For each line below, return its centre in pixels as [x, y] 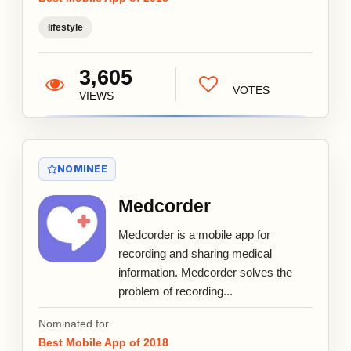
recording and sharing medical [195, 253]
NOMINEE [82, 168]
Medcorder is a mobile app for [194, 234]
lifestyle [65, 27]
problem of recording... [175, 291]
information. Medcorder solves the [205, 272]
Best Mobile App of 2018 [103, 342]
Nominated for [74, 323]
